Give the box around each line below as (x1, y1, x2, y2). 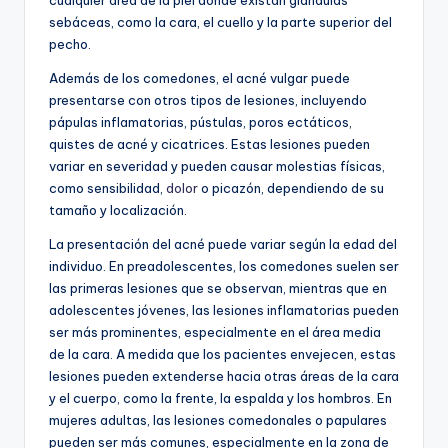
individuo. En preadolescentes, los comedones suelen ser (49, 258, 399, 275)
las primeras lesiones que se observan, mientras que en (49, 280, 387, 297)
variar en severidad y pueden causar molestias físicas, (49, 158, 385, 175)
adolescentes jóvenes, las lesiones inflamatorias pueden (49, 302, 399, 319)
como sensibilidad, (49, 180, 166, 197)
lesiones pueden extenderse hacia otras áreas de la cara (49, 368, 399, 385)
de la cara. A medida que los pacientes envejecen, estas (49, 346, 396, 363)
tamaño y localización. (49, 202, 187, 219)
